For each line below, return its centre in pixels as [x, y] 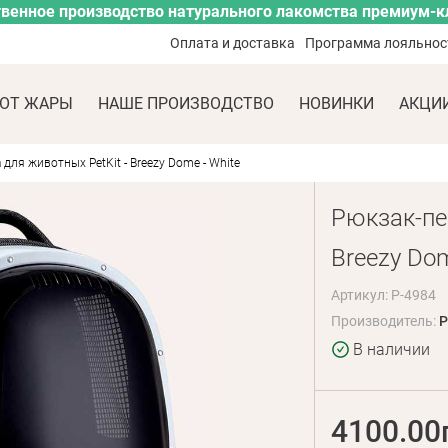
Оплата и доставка [233, 43]
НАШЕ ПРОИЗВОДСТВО [185, 103]
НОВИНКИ [336, 103]
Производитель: [384, 321]
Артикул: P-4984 [383, 295]
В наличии [391, 349]
